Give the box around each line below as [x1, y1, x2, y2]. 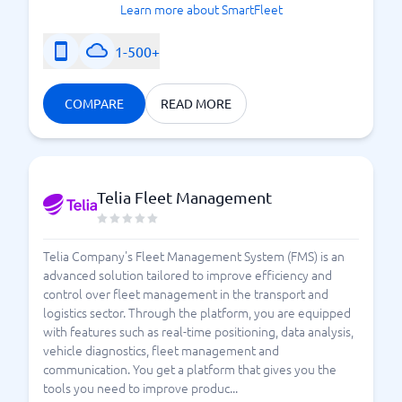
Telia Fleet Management [97, 188, 272, 206]
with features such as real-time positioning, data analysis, [43, 322, 354, 340]
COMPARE [65, 95, 124, 111]
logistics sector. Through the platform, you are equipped [43, 303, 351, 321]
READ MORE [161, 95, 232, 111]
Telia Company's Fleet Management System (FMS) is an [43, 247, 345, 265]
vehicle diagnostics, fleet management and [43, 341, 279, 359]
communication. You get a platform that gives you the [43, 360, 336, 378]
